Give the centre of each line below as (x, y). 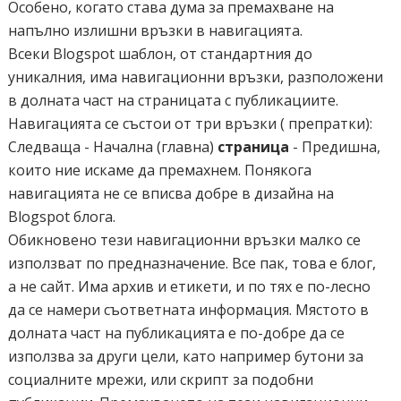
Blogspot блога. (61, 217)
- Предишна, (334, 147)
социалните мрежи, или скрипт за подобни (160, 380)
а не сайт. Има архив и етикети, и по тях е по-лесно (189, 286)
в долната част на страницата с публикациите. (173, 100)
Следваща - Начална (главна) (112, 147)
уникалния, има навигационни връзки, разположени (195, 77)
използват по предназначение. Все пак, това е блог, (192, 263)
